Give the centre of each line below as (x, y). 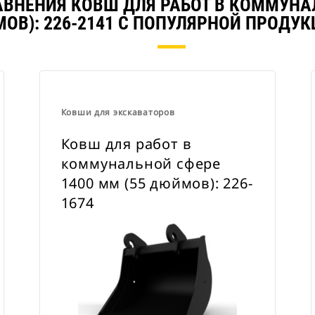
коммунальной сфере (141, 163)
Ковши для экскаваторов (118, 112)
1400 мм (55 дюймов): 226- (157, 183)
